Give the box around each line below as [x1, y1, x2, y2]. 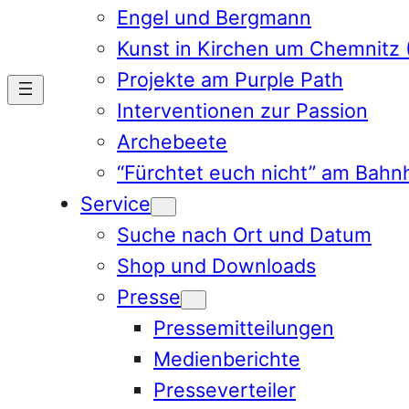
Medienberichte [153, 346, 300, 371]
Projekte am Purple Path [117, 67, 343, 91]
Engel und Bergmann [117, 5, 311, 29]
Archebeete [117, 129, 227, 153]
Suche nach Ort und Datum [117, 222, 372, 246]
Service [80, 191, 151, 215]
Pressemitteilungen [153, 315, 334, 340]
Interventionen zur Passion [117, 98, 368, 122]
